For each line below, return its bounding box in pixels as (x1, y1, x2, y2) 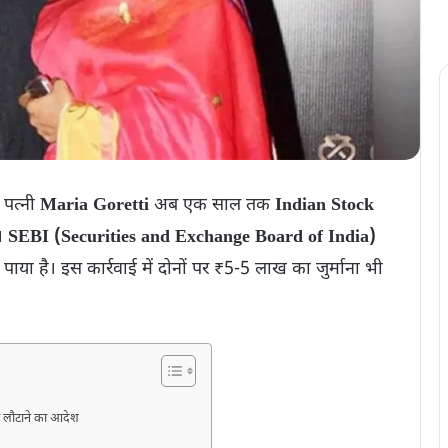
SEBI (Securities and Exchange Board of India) (8, 225, 376, 249)
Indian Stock (275, 193, 374, 217)
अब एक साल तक (149, 193, 275, 217)
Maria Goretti (40, 193, 149, 217)
